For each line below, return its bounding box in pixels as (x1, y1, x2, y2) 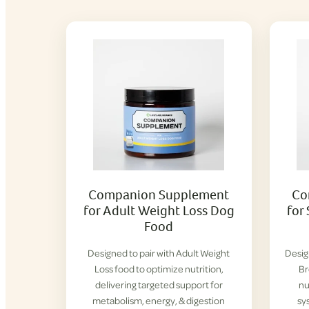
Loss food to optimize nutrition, (94, 261, 223, 276)
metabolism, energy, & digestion (92, 293, 226, 308)
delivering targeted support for (94, 277, 223, 292)
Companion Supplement (88, 185, 230, 204)
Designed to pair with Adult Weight (88, 246, 230, 260)
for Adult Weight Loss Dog (83, 201, 235, 220)
